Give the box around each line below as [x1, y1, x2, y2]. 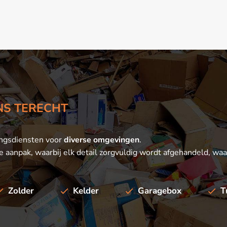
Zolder [8, 185, 34, 197]
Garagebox [138, 185, 181, 197]
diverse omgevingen [64, 134, 139, 146]
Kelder [73, 185, 99, 197]
